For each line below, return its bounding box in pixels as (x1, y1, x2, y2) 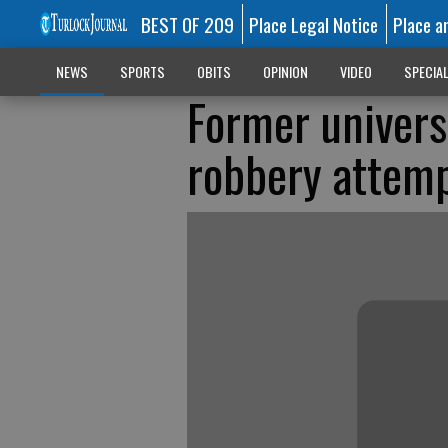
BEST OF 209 (140, 10, 234, 38)
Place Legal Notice (249, 10, 379, 38)
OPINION (262, 61, 308, 82)
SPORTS (119, 61, 165, 82)
